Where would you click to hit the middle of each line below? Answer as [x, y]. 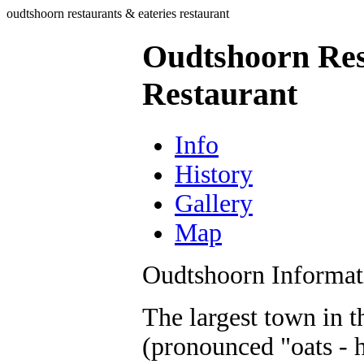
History [214, 174]
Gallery [214, 203]
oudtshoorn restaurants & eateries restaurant [118, 13]
